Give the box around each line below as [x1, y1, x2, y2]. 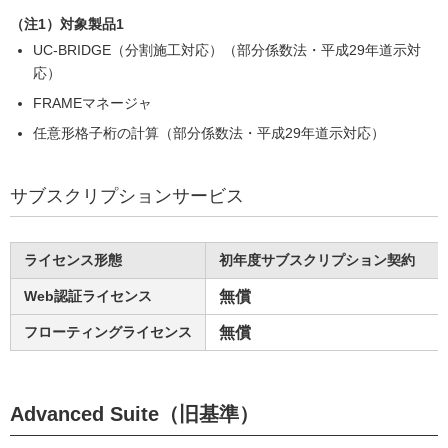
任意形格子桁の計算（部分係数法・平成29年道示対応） [33, 125, 385, 141]
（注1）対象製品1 [10, 16, 124, 32]
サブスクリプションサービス [10, 186, 244, 206]
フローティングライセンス [24, 324, 192, 340]
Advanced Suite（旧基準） [10, 403, 259, 425]
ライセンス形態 [24, 252, 122, 268]
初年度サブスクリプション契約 [219, 252, 415, 268]
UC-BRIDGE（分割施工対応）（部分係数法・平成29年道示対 [33, 42, 421, 58]
